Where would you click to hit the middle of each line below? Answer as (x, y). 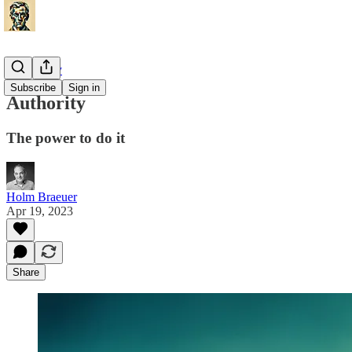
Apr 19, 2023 (40, 211)
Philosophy (34, 70)
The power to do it (66, 137)
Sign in (84, 88)
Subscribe (33, 88)
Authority (46, 103)
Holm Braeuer (42, 196)
